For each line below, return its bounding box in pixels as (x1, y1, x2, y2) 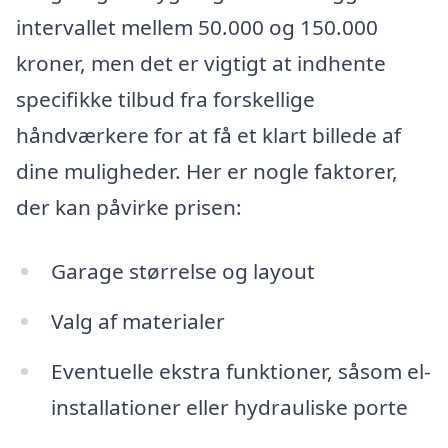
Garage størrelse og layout (50, 257, 315, 286)
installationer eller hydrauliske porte (50, 392, 408, 421)
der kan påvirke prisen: (16, 193, 242, 222)
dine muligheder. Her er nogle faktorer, (16, 157, 398, 186)
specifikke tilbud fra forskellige (16, 85, 315, 114)
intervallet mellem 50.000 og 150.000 (16, 13, 378, 42)
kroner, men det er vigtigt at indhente (16, 49, 386, 78)
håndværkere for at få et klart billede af (16, 121, 401, 150)
